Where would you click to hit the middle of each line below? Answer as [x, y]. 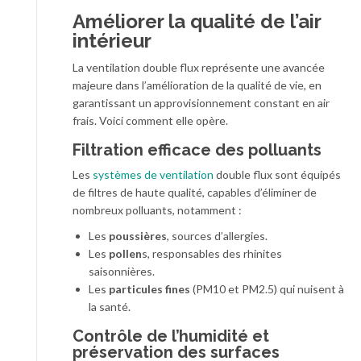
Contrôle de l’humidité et [171, 336]
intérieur [112, 41]
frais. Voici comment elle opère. [150, 121]
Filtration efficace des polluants [197, 150]
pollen [125, 254]
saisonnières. [122, 272]
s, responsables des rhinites [212, 254]
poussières [138, 236]
